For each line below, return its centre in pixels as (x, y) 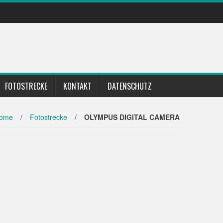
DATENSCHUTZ (130, 86)
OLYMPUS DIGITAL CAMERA (132, 117)
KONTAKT (77, 86)
